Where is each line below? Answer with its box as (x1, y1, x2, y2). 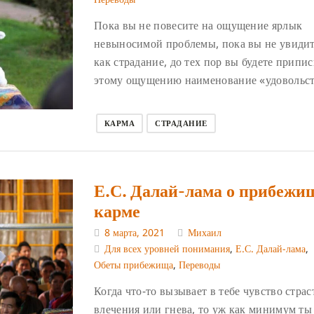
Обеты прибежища (94, 258, 173, 272)
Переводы (179, 258, 220, 272)
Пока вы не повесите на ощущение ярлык (94, 17, 303, 33)
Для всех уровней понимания (104, 242, 230, 256)
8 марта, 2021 (104, 226, 165, 240)
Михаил (188, 226, 221, 240)
